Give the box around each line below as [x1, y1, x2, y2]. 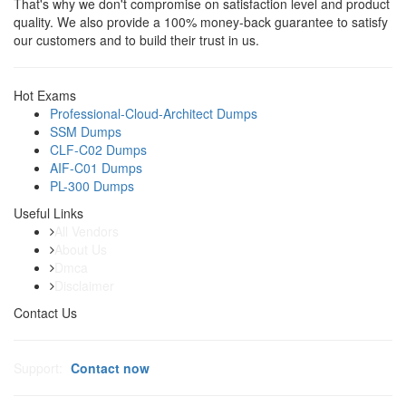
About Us [54, 240, 107, 259]
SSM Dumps [50, 122, 121, 141]
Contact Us [14, 304, 77, 323]
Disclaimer [54, 276, 114, 295]
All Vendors [54, 222, 119, 241]
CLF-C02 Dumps [50, 140, 147, 159]
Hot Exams [14, 86, 76, 105]
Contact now [71, 359, 150, 378]
